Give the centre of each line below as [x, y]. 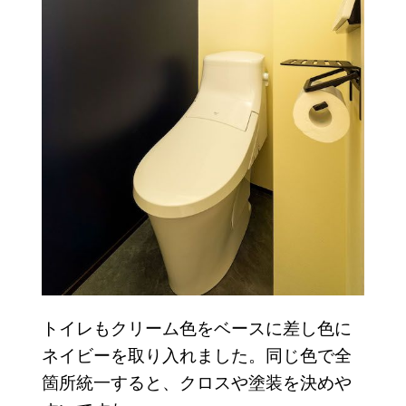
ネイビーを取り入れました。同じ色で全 [196, 354]
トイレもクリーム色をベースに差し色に [196, 327]
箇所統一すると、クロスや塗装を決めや [196, 382]
